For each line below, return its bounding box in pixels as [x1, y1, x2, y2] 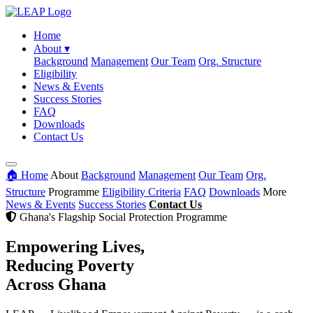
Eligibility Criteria [102, 186, 181, 198]
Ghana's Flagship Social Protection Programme [17, 211, 227, 223]
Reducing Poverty [6, 256, 134, 275]
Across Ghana [6, 275, 106, 293]
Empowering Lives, [6, 237, 145, 256]
